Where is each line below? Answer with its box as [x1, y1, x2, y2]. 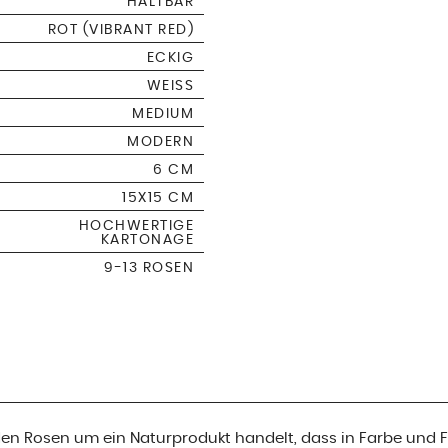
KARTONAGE [100, 232, 194, 247]
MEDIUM [132, 106, 194, 121]
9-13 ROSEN [104, 260, 194, 275]
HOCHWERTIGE [78, 218, 194, 233]
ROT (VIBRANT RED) [47, 22, 194, 37]
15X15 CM [122, 190, 194, 205]
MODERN [127, 134, 194, 149]
